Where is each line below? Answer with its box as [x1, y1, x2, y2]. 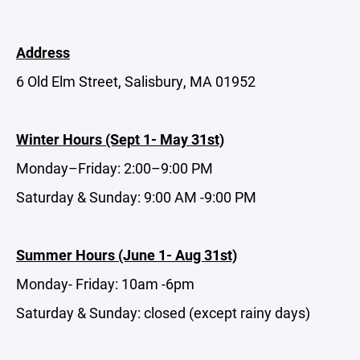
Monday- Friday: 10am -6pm [16, 274, 194, 293]
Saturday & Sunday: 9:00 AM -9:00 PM [16, 187, 256, 207]
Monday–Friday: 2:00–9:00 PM [16, 158, 213, 178]
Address [16, 43, 70, 62]
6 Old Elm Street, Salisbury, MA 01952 [16, 72, 256, 91]
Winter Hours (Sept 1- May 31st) [16, 129, 224, 149]
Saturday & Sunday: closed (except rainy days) [16, 303, 310, 322]
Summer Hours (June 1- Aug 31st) [16, 245, 237, 264]
